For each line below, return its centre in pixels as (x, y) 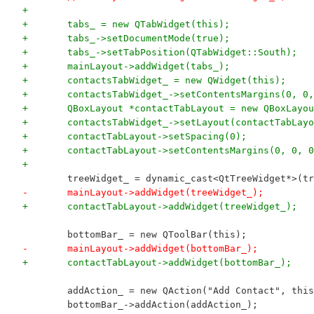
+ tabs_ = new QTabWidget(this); (148, 25)
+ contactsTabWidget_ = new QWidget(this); (176, 81)
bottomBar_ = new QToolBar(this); (157, 235)
